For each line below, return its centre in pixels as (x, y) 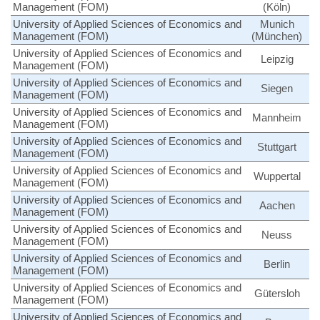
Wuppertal (277, 176)
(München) (277, 36)
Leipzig (277, 59)
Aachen (277, 205)
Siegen (277, 88)
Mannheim (277, 117)
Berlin (277, 264)
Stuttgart (277, 146)
